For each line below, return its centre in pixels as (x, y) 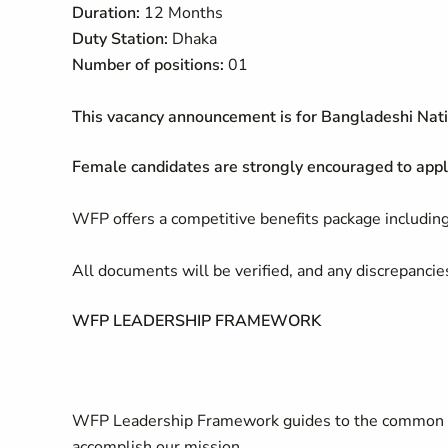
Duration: (106, 13)
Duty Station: (122, 39)
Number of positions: (150, 65)
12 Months (181, 13)
